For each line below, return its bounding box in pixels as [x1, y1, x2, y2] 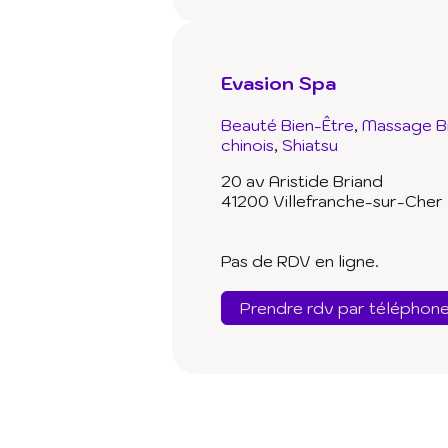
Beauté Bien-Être [221, 115, 354, 136]
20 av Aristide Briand [221, 171, 383, 192]
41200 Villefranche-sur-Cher [221, 191, 443, 212]
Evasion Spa [221, 71, 336, 96]
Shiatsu [282, 135, 338, 156]
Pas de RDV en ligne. [221, 251, 379, 272]
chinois [221, 135, 274, 156]
